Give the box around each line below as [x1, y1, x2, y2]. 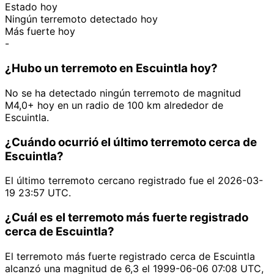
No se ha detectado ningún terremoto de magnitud [5, 86, 241, 99]
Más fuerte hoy [5, 25, 75, 38]
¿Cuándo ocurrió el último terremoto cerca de [5, 135, 257, 149]
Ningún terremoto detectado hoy [5, 13, 158, 26]
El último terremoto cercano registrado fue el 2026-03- [5, 174, 263, 187]
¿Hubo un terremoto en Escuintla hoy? [5, 61, 218, 76]
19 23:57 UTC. [5, 187, 71, 199]
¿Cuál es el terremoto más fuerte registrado [5, 210, 248, 225]
